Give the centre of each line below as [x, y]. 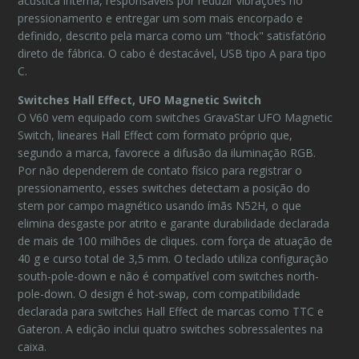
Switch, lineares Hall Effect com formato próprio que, [155, 135]
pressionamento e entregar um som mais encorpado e [161, 18]
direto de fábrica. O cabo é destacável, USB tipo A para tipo [172, 53]
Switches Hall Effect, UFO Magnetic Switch [140, 100]
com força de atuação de [267, 241]
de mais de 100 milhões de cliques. [110, 241]
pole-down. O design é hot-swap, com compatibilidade [159, 294]
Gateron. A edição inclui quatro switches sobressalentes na [171, 329]
